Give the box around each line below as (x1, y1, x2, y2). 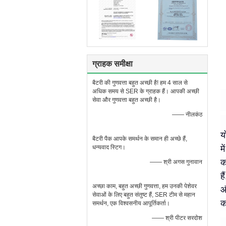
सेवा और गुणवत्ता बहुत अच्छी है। (92, 96, 161, 103)
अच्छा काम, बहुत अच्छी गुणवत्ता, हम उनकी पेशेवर (92, 183, 197, 190)
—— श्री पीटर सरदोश (152, 214, 202, 221)
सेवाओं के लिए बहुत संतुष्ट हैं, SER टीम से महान (92, 191, 195, 198)
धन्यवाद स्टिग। (92, 144, 126, 151)
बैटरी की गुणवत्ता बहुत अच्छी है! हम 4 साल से (92, 79, 188, 86)
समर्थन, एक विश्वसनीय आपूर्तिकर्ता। (92, 200, 170, 207)
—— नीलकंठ (172, 111, 202, 118)
